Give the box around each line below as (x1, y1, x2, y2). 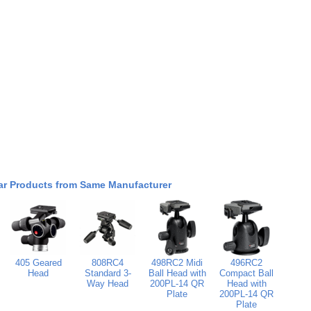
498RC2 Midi (151, 257, 203, 268)
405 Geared (15, 257, 62, 268)
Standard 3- (84, 267, 131, 278)
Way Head (87, 278, 128, 289)
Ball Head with (148, 267, 206, 278)
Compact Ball (219, 267, 274, 278)
